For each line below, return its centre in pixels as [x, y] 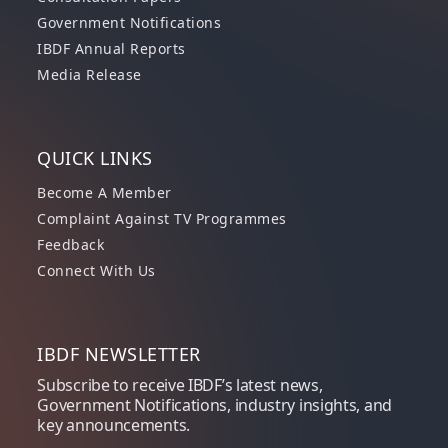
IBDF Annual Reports [111, 48]
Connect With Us [96, 270]
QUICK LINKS [95, 158]
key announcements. [113, 425]
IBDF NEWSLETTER [119, 354]
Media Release [89, 74]
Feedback [71, 244]
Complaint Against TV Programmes [162, 218]
